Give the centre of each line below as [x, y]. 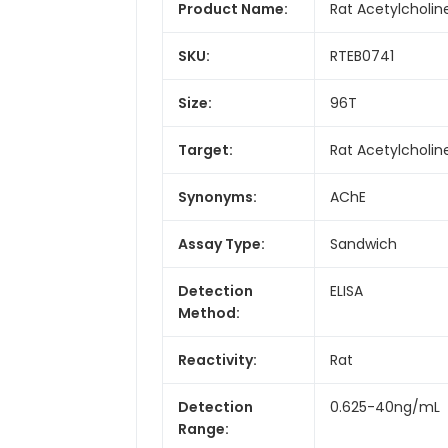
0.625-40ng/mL [385, 406]
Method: [209, 312]
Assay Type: [221, 243]
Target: [205, 149]
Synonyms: [217, 196]
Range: [203, 428]
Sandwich [363, 243]
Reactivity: [217, 359]
